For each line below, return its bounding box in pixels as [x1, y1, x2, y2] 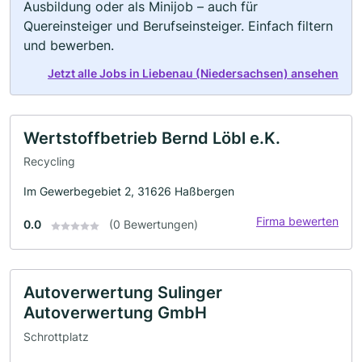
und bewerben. [23, 36, 114, 53]
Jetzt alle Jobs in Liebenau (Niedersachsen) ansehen [48, 65, 339, 80]
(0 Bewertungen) [109, 217, 198, 232]
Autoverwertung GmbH [23, 303, 207, 323]
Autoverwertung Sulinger [23, 283, 222, 303]
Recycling [23, 154, 75, 169]
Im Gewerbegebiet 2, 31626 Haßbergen [23, 184, 234, 199]
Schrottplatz [23, 329, 89, 343]
